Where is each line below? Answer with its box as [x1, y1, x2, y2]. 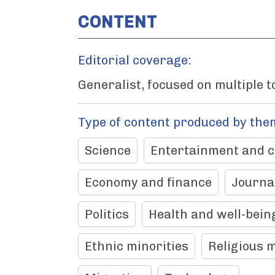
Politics [85, 207, 129, 222]
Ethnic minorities [85, 239, 188, 254]
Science [85, 143, 131, 158]
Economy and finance [85, 175, 212, 190]
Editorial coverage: [78, 53, 192, 68]
